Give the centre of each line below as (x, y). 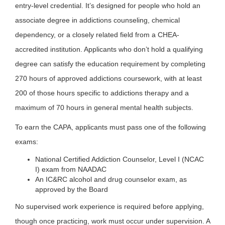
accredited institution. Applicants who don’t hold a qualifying (109, 49)
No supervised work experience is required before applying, (109, 206)
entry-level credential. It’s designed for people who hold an (108, 5)
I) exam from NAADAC (71, 169)
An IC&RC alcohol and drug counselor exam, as (111, 179)
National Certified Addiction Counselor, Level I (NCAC (120, 159)
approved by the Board (72, 189)
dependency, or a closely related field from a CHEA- (97, 34)
